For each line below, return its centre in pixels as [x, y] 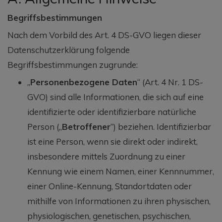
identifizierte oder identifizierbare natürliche [112, 111]
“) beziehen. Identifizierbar [161, 126]
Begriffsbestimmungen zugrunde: [73, 64]
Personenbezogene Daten [84, 82]
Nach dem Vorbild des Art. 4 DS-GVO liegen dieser [104, 35]
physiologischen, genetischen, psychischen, [109, 216]
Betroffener [86, 126]
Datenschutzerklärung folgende [69, 50]
